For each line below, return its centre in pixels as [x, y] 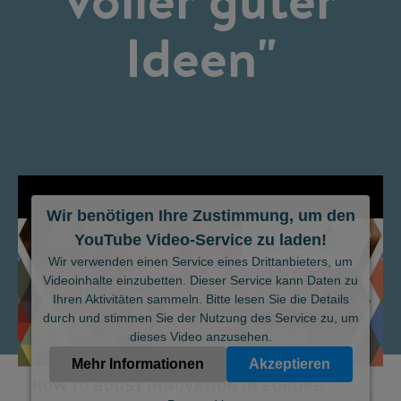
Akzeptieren [289, 364]
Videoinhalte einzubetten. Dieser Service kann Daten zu [200, 280]
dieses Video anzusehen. [200, 337]
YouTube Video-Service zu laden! [200, 240]
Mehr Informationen [137, 364]
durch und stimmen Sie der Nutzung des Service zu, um [200, 318]
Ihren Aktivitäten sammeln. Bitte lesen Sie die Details [200, 299]
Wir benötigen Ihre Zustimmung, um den [200, 216]
